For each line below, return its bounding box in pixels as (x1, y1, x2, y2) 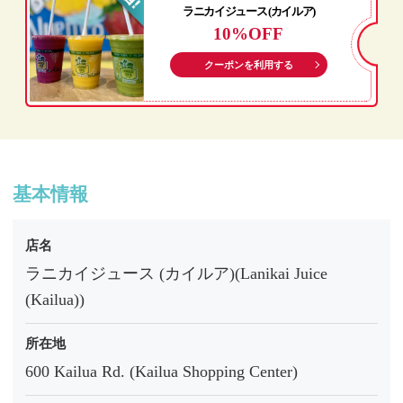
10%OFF (213, 23, 284, 43)
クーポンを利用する (203, 58, 293, 70)
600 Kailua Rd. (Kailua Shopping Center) (25, 363, 298, 381)
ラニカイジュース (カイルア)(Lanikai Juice (25, 264, 327, 283)
